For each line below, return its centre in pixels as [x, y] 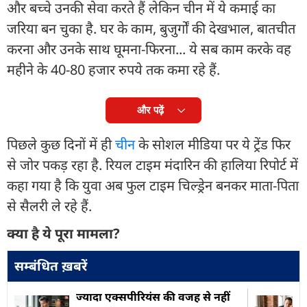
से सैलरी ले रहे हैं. [49, 206]
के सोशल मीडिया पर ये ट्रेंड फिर [213, 144]
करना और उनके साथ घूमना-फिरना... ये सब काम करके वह [149, 49]
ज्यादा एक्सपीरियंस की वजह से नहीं [153, 296]
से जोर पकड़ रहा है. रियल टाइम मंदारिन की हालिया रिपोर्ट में [152, 164]
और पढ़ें [150, 110]
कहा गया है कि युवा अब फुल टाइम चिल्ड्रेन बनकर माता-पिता [153, 185]
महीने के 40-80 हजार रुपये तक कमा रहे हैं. [115, 69]
